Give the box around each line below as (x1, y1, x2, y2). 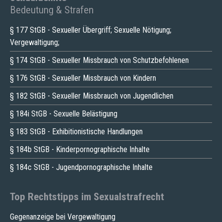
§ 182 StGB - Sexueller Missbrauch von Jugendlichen (10, 91, 173, 101)
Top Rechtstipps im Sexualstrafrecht (10, 190, 164, 203)
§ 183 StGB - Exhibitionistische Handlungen (10, 126, 143, 136)
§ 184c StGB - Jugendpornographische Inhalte (10, 162, 153, 172)
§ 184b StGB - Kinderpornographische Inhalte (10, 144, 150, 154)
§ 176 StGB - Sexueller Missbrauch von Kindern (10, 73, 156, 83)
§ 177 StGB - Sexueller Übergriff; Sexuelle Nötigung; (10, 25, 171, 35)
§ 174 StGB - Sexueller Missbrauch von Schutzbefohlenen (10, 55, 189, 65)
